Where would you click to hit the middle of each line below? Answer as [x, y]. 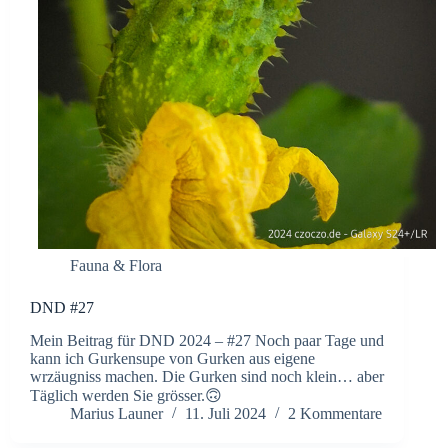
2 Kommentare [335, 414]
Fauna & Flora [116, 266]
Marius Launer [116, 414]
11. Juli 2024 [225, 414]
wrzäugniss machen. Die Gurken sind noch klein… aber [207, 377]
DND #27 [62, 308]
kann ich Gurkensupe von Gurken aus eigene [172, 359]
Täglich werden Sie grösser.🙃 [126, 396]
